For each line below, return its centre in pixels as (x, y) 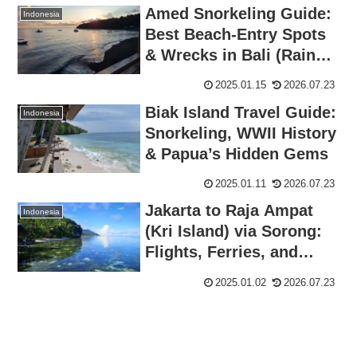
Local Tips (185, 273)
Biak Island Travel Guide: (241, 112)
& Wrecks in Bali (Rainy (235, 55)
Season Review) (206, 76)
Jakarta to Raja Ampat (229, 211)
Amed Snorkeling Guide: (239, 14)
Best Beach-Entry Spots (236, 35)
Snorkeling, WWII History (241, 133)
